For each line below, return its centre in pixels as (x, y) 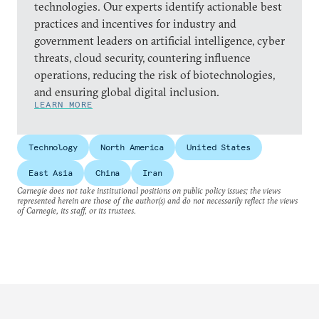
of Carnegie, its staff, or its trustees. (77, 210)
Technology (53, 147)
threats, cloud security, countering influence (142, 58)
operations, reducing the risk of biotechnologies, (155, 75)
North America (132, 147)
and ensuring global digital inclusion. (127, 92)
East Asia (51, 173)
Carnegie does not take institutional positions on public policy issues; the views (149, 190)
